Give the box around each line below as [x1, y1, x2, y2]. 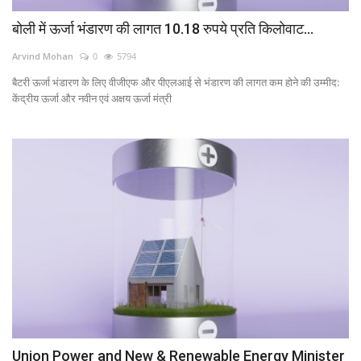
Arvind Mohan [12, 49, 73, 62]
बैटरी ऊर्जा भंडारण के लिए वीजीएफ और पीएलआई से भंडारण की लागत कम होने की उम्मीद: [12, 74, 339, 89]
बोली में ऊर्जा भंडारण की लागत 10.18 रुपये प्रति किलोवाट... [12, 19, 313, 37]
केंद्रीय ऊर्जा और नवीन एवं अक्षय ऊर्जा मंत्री [12, 90, 172, 106]
